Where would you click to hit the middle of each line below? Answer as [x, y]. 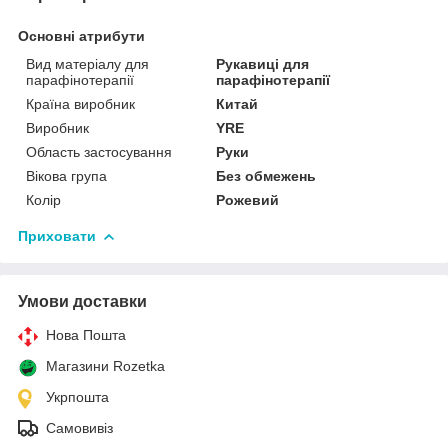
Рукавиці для [263, 63]
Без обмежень [266, 175]
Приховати [57, 235]
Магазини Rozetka [105, 365]
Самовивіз [79, 427]
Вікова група [66, 175]
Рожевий [248, 199]
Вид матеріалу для [87, 63]
